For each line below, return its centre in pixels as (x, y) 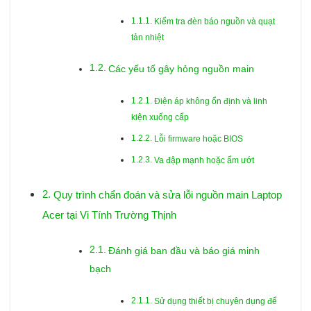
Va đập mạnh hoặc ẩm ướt (204, 160)
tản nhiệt (148, 37)
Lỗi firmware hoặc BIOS (198, 138)
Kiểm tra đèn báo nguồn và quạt (214, 21)
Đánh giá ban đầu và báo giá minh (184, 251)
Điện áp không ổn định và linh (210, 102)
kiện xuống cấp (160, 118)
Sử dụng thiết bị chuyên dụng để (215, 302)
